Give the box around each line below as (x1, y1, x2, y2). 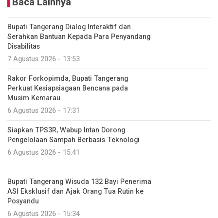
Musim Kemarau (7, 93, 60, 103)
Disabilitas (7, 41, 40, 52)
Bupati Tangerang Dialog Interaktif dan (7, 22, 131, 32)
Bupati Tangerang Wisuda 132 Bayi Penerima (7, 177, 151, 187)
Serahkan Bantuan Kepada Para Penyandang (7, 32, 150, 42)
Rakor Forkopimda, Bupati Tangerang (7, 73, 128, 84)
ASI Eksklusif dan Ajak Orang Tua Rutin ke (7, 186, 144, 197)
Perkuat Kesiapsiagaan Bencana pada (7, 83, 128, 93)
